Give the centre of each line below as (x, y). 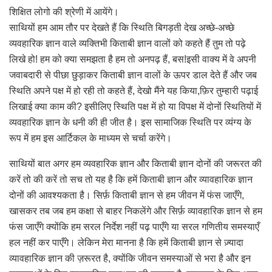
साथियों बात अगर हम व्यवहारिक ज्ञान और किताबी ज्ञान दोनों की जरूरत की (135, 163)
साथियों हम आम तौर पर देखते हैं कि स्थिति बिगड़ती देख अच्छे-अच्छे (122, 27)
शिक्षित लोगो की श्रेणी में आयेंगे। (64, 12)
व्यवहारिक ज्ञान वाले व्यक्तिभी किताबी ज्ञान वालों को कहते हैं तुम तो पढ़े (127, 43)
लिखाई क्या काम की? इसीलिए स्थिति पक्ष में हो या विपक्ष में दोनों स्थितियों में (135, 106)
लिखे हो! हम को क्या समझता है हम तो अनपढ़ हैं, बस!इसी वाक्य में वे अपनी (133, 59)
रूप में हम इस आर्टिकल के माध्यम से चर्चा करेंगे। (90, 138)
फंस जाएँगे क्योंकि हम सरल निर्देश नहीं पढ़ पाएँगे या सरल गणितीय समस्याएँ (134, 226)
